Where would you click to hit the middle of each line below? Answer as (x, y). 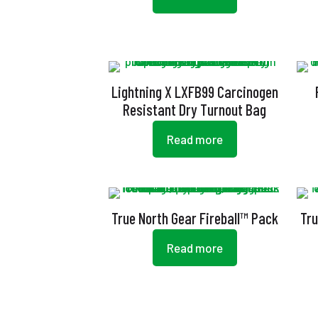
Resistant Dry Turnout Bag (195, 109)
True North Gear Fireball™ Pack (194, 218)
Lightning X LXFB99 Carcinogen (194, 92)
